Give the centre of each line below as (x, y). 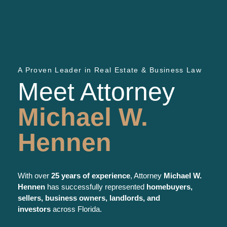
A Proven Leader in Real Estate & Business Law (110, 70)
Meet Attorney (96, 91)
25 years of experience (91, 175)
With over (34, 175)
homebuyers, (169, 186)
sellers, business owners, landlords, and (89, 198)
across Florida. (76, 209)
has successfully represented (96, 186)
